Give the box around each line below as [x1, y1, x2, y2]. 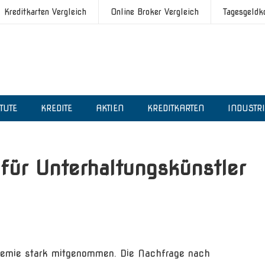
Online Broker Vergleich [111, 7, 199, 17]
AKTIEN [96, 104, 124, 113]
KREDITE [41, 104, 72, 113]
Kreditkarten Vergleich [4, 7, 86, 17]
